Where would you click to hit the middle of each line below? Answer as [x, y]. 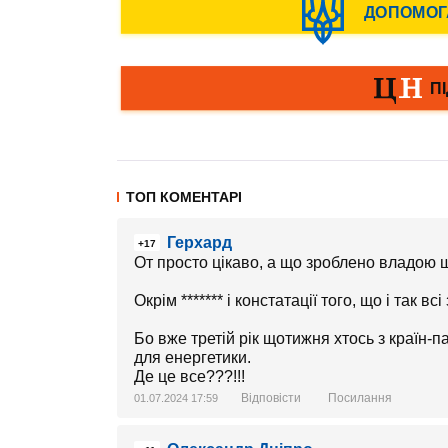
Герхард [199, 242]
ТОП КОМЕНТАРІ [184, 197]
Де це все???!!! [189, 376]
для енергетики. [192, 357]
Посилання [360, 398]
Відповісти [271, 398]
